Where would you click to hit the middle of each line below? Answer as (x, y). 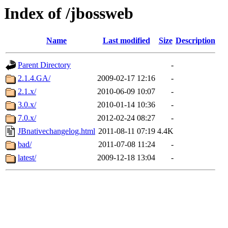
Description (195, 41)
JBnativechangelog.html (56, 131)
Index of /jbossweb (69, 13)
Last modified (126, 41)
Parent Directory (44, 65)
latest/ (27, 158)
